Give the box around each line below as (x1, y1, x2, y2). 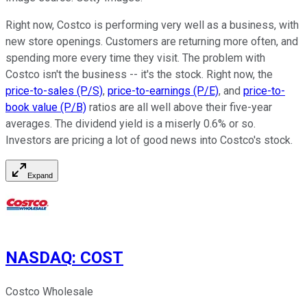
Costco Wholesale (5, 285, 93, 299)
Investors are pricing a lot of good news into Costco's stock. (5, 134, 293, 147)
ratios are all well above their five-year (86, 101, 272, 114)
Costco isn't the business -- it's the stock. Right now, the (5, 68, 273, 82)
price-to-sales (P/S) (5, 84, 103, 98)
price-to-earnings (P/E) (108, 84, 219, 98)
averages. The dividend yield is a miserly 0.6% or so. (5, 117, 256, 131)
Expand (27, 171, 53, 180)
